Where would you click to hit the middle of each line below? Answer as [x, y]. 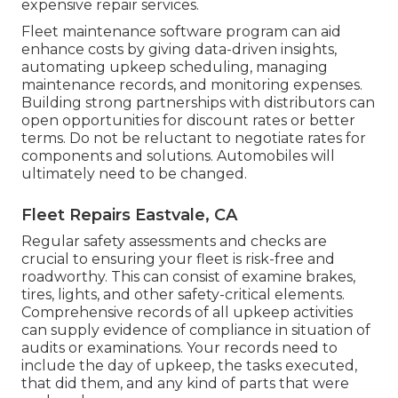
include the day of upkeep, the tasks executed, [189, 366]
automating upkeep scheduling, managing [175, 68]
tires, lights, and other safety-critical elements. [183, 295]
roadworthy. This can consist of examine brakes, [188, 277]
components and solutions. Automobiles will [178, 156]
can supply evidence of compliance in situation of [196, 330]
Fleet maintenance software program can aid [181, 32]
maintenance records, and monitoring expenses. [192, 85]
